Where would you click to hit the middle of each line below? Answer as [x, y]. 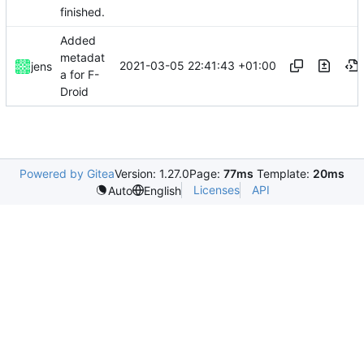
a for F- [80, 75]
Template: [283, 173]
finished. [82, 12]
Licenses [216, 190]
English [162, 190]
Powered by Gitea [67, 173]
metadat [82, 57]
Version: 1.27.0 [152, 173]
